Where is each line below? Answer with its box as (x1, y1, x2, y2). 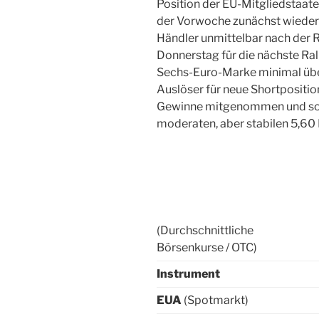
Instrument (157, 266, 220, 281)
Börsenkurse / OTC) (157, 240, 257, 254)
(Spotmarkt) (182, 293, 249, 307)
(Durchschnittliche (157, 223, 253, 237)
